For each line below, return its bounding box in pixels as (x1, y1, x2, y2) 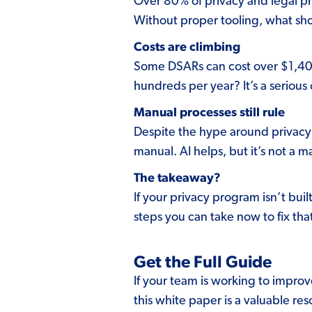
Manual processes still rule (134, 106, 285, 119)
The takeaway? (134, 171, 221, 185)
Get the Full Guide (134, 253, 272, 271)
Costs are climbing (134, 40, 240, 54)
